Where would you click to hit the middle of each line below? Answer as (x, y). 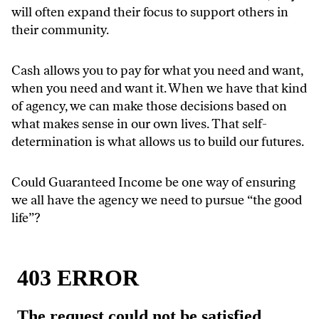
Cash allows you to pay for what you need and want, (157, 70)
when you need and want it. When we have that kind (159, 88)
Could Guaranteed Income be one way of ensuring (153, 182)
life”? (26, 218)
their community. (60, 30)
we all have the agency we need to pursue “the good (157, 200)
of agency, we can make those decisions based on (149, 106)
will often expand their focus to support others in (150, 12)
